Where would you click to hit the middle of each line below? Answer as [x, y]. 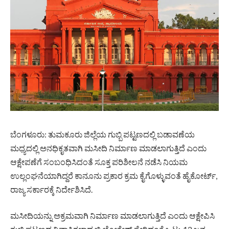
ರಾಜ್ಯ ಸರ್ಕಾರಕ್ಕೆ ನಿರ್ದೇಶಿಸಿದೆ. [51, 189]
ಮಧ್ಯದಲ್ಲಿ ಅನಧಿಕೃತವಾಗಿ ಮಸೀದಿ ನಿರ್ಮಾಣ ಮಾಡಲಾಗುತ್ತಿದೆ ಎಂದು [108, 148]
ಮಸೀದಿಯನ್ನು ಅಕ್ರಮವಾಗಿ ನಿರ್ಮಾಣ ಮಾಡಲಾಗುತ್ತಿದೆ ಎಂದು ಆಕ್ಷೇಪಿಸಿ [112, 216]
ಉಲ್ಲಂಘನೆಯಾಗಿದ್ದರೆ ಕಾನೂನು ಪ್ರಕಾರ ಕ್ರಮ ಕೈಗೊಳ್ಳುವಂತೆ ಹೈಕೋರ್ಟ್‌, [114, 175]
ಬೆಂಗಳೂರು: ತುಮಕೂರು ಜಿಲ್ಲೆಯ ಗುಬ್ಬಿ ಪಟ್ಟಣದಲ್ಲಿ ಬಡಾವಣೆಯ [102, 134]
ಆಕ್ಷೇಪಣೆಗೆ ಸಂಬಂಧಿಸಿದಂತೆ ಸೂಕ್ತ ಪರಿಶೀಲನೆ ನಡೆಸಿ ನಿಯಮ [99, 162]
